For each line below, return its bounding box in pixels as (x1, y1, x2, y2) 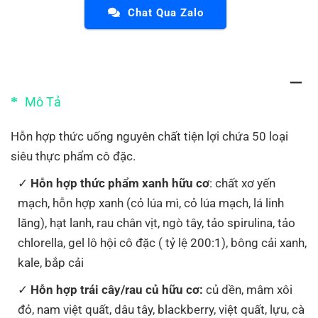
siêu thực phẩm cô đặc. (11, 148, 136, 163)
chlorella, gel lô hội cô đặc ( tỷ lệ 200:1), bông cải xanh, (18, 235, 307, 250)
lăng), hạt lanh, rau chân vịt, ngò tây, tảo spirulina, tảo (18, 215, 295, 230)
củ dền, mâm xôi (203, 282, 292, 297)
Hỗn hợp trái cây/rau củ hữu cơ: (31, 282, 203, 297)
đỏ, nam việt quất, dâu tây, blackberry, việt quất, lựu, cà (18, 302, 305, 317)
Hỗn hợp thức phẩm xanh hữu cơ (31, 175, 209, 190)
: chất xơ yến (209, 175, 275, 190)
